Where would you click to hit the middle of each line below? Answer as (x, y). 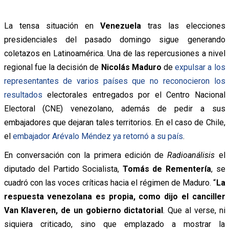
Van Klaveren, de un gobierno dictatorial (84, 210)
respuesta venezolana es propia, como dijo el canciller (114, 196)
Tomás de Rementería (167, 169)
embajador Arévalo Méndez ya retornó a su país (98, 136)
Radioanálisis (193, 155)
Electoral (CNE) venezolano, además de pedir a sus (114, 108)
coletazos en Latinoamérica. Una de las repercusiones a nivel (114, 53)
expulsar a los (200, 67)
